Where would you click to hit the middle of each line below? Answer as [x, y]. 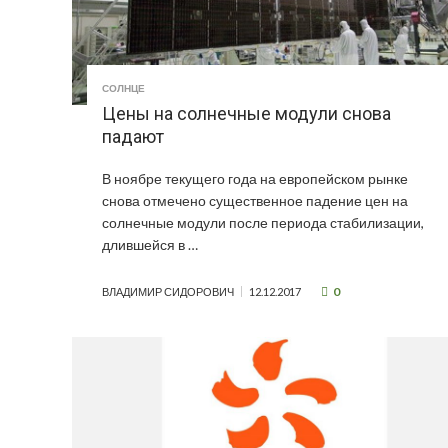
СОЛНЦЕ [123, 88]
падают [133, 137]
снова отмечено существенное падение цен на [255, 201]
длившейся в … [150, 245]
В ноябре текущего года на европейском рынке [255, 179]
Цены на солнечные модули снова [246, 114]
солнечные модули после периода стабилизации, [263, 223]
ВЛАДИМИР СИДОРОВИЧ [168, 292]
